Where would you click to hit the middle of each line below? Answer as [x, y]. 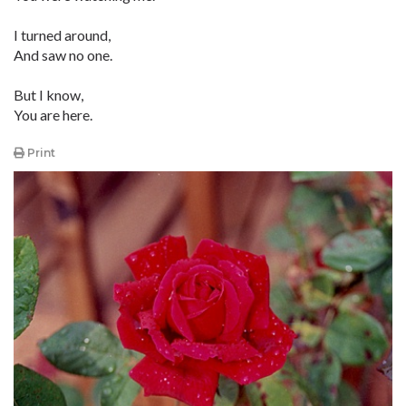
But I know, [48, 95]
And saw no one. [63, 55]
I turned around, [62, 35]
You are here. [53, 115]
